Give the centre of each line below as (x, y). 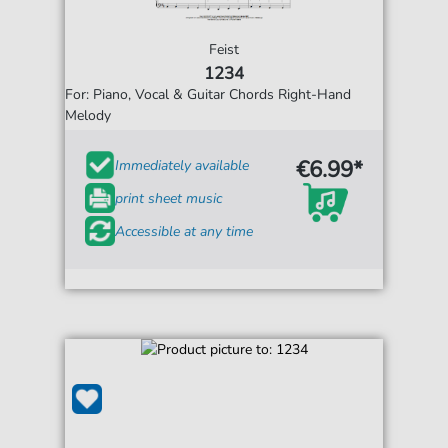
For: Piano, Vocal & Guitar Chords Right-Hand (208, 95)
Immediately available (182, 165)
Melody (88, 116)
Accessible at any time (184, 231)
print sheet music (169, 198)
